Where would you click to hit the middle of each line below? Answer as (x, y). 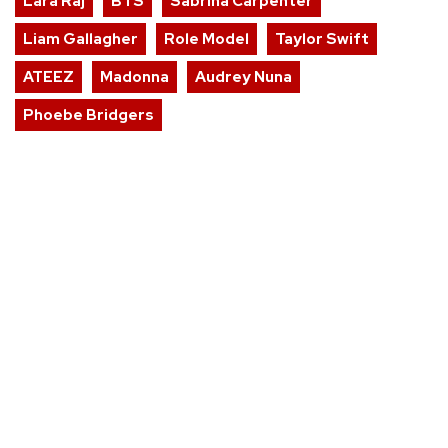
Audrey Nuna (243, 77)
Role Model (206, 39)
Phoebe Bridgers (88, 115)
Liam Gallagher (80, 39)
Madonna (134, 77)
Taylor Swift (322, 39)
